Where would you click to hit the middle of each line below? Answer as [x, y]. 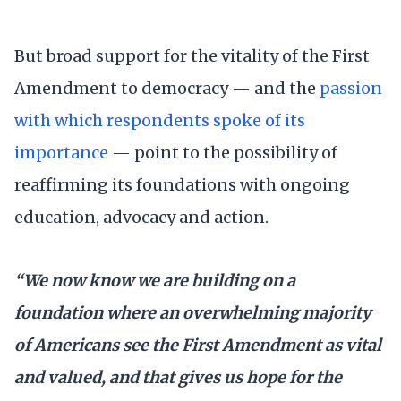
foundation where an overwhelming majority [193, 313]
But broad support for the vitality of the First [192, 55]
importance [61, 152]
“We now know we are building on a [155, 281]
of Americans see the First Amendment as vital [198, 346]
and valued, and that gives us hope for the [178, 378]
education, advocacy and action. [141, 217]
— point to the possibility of [223, 152]
